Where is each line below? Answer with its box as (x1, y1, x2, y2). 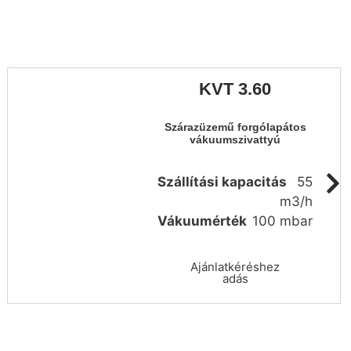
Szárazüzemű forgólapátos (164, 121, 306, 134)
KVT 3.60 (199, 79, 271, 100)
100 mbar (251, 213, 313, 230)
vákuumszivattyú (190, 134, 280, 147)
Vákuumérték (157, 213, 248, 230)
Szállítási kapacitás (157, 174, 288, 190)
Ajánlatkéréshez (190, 259, 280, 275)
